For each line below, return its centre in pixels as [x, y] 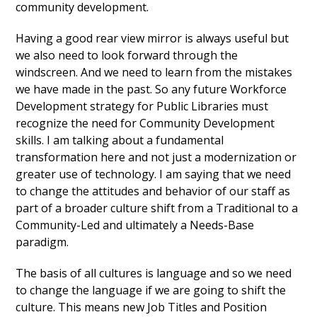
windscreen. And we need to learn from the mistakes [154, 73]
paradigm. [42, 242]
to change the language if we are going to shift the [151, 290]
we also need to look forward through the [127, 56]
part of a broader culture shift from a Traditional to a [157, 208]
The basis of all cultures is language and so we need [154, 273]
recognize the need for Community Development [145, 123]
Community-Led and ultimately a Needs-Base [135, 225]
